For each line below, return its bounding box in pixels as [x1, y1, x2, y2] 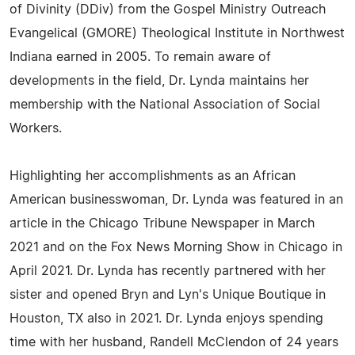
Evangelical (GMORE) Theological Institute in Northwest [10, 27, 345, 40]
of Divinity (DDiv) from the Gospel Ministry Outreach [10, 3, 326, 16]
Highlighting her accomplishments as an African [10, 170, 296, 182]
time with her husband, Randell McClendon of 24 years [10, 336, 338, 349]
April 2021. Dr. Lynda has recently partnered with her [10, 265, 326, 277]
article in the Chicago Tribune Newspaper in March [10, 217, 315, 230]
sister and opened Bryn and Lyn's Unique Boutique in [10, 288, 326, 301]
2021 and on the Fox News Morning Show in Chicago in [10, 241, 342, 254]
